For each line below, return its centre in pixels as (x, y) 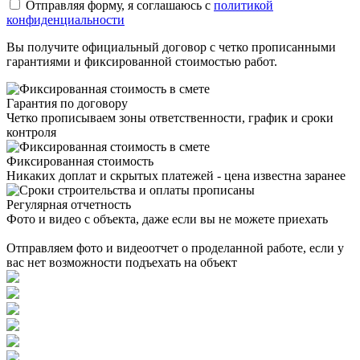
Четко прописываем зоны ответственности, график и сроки (170, 118)
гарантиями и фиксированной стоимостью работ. (142, 62)
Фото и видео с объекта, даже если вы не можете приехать (167, 219)
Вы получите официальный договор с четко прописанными (171, 47)
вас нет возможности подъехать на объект (122, 263)
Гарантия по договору (67, 104)
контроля (31, 133)
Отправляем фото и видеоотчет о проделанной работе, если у (175, 248)
